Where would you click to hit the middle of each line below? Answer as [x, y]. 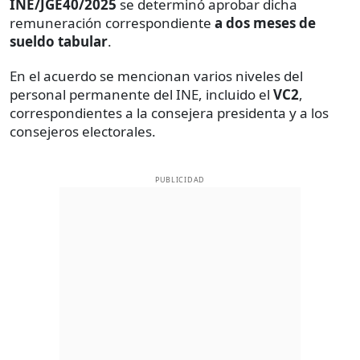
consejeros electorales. [83, 132]
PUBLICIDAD [180, 180]
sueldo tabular [59, 42]
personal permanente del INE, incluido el [141, 95]
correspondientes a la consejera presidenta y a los [169, 113]
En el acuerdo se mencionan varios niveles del [156, 76]
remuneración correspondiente [112, 23]
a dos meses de [265, 23]
